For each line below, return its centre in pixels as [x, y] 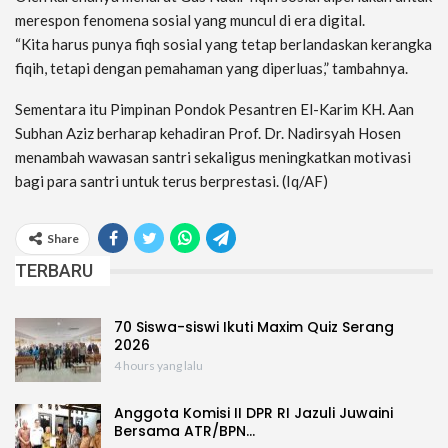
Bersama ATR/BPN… [184, 430]
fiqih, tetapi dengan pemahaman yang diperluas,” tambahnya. [211, 68]
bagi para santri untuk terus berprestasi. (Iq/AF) [171, 181]
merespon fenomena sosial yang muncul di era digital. [190, 20]
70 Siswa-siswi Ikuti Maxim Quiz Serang [254, 327]
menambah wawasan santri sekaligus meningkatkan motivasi [213, 157]
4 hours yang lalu [158, 366]
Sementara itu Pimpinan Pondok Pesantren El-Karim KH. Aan [214, 109]
